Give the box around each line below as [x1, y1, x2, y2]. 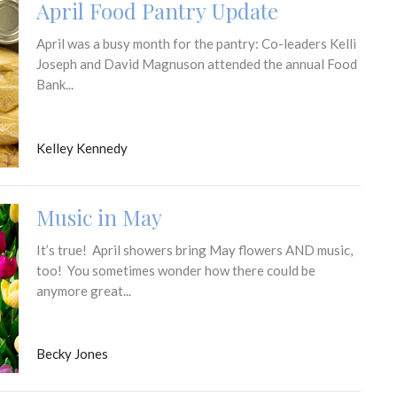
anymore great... [35, 282, 131, 299]
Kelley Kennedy [35, 139, 128, 156]
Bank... [35, 76, 74, 93]
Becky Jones [35, 346, 108, 362]
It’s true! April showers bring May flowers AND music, [35, 241, 353, 258]
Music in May [35, 202, 162, 231]
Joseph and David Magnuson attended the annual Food [35, 56, 357, 73]
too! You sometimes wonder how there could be [35, 261, 315, 278]
